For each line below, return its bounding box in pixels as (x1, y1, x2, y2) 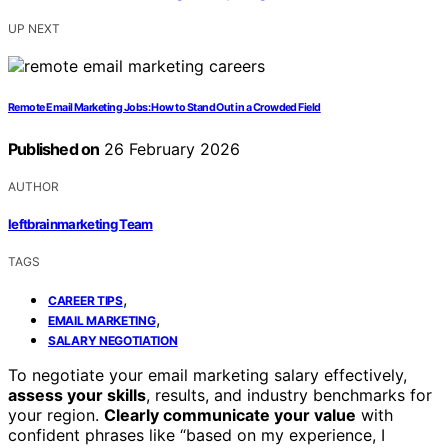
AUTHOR (8, 178, 59, 194)
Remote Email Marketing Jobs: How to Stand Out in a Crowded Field (8, 100, 321, 114)
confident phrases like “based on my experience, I (8, 425, 385, 446)
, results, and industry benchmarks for (146, 385, 432, 406)
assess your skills (8, 385, 146, 406)
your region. (8, 405, 104, 426)
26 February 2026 (99, 138, 241, 159)
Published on (8, 138, 100, 159)
